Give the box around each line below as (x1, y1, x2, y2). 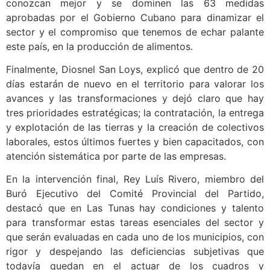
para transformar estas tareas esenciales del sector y (6, 216, 264, 229)
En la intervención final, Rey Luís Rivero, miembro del (6, 173, 264, 186)
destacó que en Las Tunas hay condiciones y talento (6, 202, 264, 215)
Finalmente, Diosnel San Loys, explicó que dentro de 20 (6, 63, 264, 76)
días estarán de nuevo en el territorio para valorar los (6, 78, 264, 90)
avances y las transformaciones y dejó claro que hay (6, 92, 264, 105)
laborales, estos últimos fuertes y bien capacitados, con (6, 136, 264, 148)
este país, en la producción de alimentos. (6, 40, 193, 52)
